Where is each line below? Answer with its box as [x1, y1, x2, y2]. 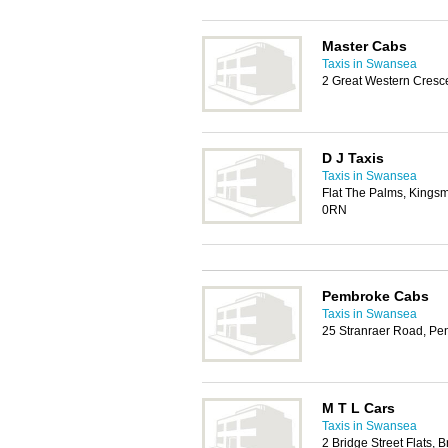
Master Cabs [322, 38, 407, 54]
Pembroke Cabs [322, 288, 429, 304]
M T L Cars [322, 400, 395, 416]
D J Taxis [322, 150, 384, 166]
